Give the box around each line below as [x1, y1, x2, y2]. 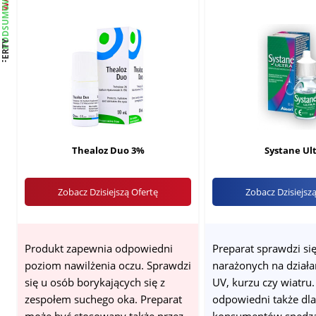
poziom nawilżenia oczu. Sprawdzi [24, 258, 191, 273]
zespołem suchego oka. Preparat [24, 292, 182, 307]
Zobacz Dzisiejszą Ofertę [58, 186, 159, 199]
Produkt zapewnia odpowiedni [24, 241, 173, 256]
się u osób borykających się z [24, 275, 165, 290]
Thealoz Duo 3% [71, 144, 145, 157]
